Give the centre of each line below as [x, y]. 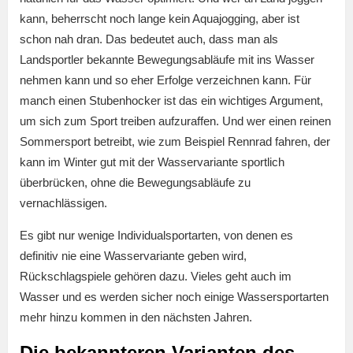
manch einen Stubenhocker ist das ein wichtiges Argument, [171, 101]
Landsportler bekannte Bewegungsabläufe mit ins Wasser [167, 60]
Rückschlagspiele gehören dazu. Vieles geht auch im [156, 277]
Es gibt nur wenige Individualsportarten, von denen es [156, 236]
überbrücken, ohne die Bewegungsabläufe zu [135, 183]
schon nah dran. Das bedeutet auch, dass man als [149, 39]
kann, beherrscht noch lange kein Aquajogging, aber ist [160, 19]
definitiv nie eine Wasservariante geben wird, [133, 256]
